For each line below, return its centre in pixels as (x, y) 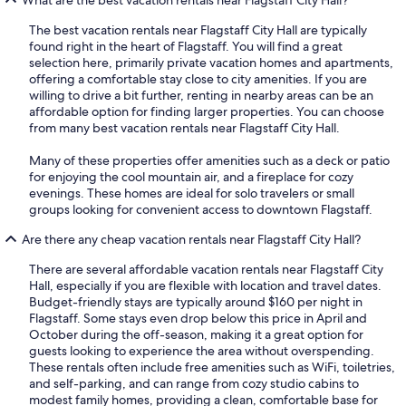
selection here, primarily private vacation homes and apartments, (211, 62)
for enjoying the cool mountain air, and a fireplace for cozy (191, 176)
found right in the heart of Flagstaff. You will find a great (186, 46)
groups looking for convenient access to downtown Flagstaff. (201, 209)
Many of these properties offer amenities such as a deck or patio (209, 160)
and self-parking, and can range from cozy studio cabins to (194, 383)
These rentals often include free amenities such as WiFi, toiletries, (212, 367)
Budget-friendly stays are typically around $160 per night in (196, 301)
